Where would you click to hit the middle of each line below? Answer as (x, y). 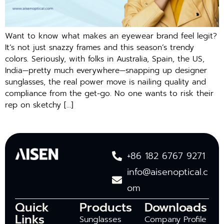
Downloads (175, 208)
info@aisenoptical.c (167, 172)
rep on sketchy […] (39, 105)
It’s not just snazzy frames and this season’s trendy (99, 47)
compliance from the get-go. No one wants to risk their (109, 93)
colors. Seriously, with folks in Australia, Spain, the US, (105, 59)
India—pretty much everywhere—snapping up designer (106, 70)
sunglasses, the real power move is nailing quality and (105, 82)
